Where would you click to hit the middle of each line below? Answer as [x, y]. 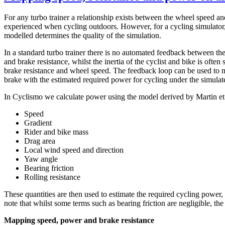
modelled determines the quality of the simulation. [83, 36]
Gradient [38, 123]
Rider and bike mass [56, 132]
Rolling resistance [52, 177]
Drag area [40, 141]
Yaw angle [41, 159]
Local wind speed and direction [74, 150]
